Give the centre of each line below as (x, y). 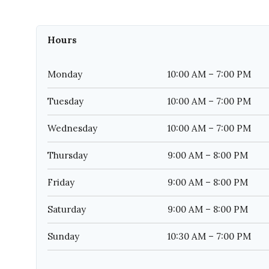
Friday (61, 183)
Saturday (67, 210)
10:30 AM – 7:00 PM (209, 237)
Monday (65, 74)
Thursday (68, 156)
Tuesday (65, 101)
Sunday (63, 237)
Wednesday (72, 128)
